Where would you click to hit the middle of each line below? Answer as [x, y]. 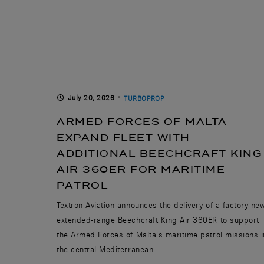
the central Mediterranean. [106, 249]
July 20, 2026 [91, 98]
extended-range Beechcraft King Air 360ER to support [158, 220]
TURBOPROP [144, 98]
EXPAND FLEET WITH [123, 137]
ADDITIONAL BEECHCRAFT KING [159, 153]
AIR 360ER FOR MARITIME [141, 169]
